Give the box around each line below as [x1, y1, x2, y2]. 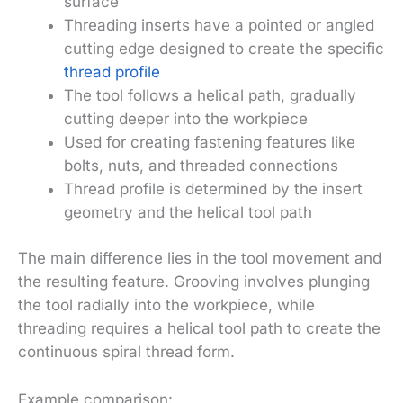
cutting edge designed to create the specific [64, 39, 384, 58]
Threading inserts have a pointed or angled [64, 15, 374, 34]
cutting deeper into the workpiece [64, 109, 308, 128]
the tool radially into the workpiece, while [18, 296, 315, 315]
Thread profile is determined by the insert [64, 179, 363, 198]
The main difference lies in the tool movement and [18, 249, 381, 268]
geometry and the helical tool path [64, 202, 312, 221]
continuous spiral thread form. [18, 343, 235, 362]
